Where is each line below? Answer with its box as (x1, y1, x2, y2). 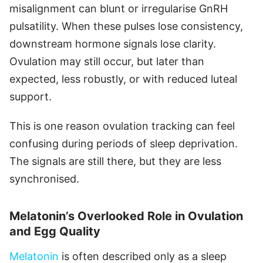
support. (9, 90, 52, 103)
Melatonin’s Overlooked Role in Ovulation (9, 208, 243, 223)
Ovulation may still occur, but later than (9, 55, 204, 68)
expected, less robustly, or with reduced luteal (9, 72, 237, 85)
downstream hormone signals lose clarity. (9, 37, 216, 50)
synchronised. (9, 172, 79, 185)
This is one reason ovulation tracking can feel (9, 119, 235, 132)
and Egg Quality (9, 224, 100, 238)
